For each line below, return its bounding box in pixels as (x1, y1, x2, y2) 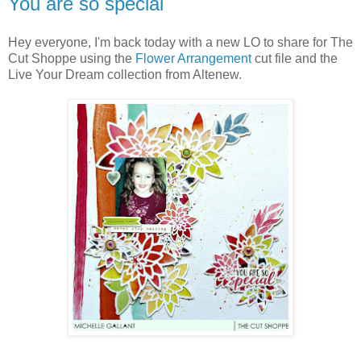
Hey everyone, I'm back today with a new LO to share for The (8, 35, 353, 49)
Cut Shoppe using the (8, 51, 135, 65)
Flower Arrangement (135, 51, 251, 65)
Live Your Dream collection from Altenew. (8, 67, 242, 81)
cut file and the (251, 51, 338, 65)
